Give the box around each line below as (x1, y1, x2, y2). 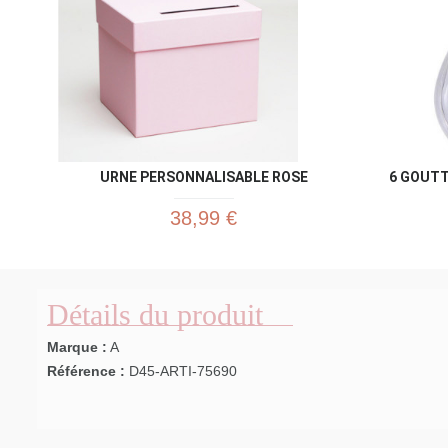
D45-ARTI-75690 (129, 363, 237, 380)
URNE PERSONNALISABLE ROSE (99, 169, 308, 186)
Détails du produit (47, 298, 263, 332)
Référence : (47, 363, 125, 380)
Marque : (47, 339, 107, 356)
